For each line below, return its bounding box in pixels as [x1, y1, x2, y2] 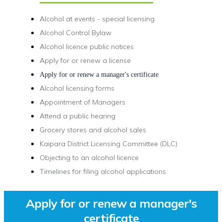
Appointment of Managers [40, 98, 126, 107]
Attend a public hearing [40, 111, 116, 120]
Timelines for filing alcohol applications [40, 167, 166, 176]
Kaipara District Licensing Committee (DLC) [40, 139, 178, 148]
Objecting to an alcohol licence [40, 153, 139, 162]
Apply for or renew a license [40, 56, 131, 65]
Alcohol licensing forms [40, 84, 115, 93]
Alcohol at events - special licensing [40, 14, 155, 23]
